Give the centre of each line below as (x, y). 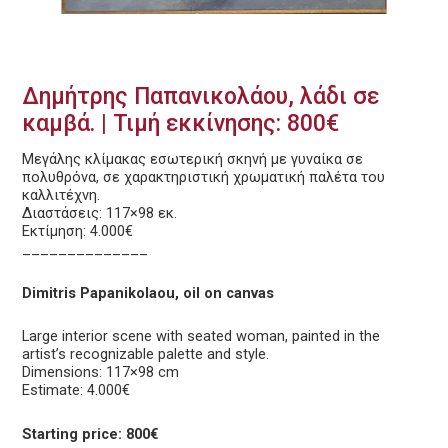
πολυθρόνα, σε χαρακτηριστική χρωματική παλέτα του (203, 177)
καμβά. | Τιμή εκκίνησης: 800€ (180, 123)
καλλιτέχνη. (61, 195)
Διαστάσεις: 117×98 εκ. (99, 213)
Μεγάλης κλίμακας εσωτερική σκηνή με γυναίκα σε (192, 159)
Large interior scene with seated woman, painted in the (201, 336)
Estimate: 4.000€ (76, 390)
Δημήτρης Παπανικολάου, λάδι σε (200, 96)
